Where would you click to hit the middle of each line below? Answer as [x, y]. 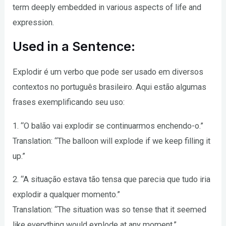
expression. [34, 23]
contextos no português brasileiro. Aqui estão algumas [110, 87]
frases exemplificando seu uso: [69, 102]
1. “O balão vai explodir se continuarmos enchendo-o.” [108, 126]
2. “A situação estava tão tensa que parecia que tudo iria [112, 180]
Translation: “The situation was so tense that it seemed [110, 210]
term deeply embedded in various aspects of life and [107, 8]
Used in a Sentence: [74, 47]
